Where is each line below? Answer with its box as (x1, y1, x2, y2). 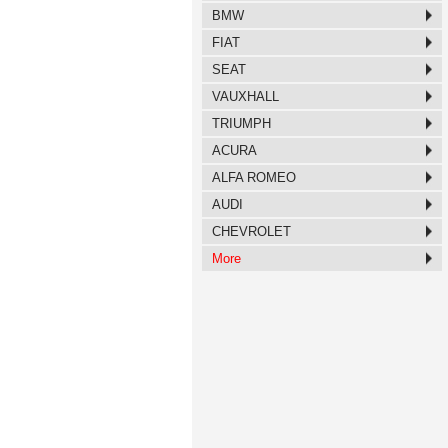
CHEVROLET (212, 224, 291, 239)
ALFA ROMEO (212, 170, 296, 185)
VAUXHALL (212, 89, 279, 104)
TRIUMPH (212, 116, 271, 131)
